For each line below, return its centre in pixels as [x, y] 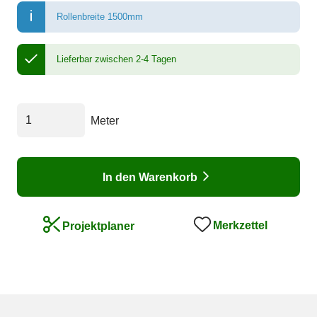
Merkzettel [240, 226]
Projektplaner [98, 226]
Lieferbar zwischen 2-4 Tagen [116, 59]
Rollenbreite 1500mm [100, 17]
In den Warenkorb [150, 177]
